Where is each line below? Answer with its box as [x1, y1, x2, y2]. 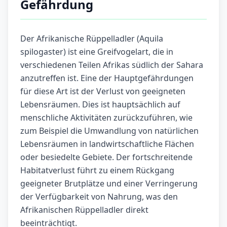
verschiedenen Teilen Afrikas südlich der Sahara [20, 59, 203, 71]
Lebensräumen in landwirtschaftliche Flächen [20, 138, 194, 150]
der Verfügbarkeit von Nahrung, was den [20, 191, 178, 203]
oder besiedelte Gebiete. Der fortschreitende [20, 152, 193, 163]
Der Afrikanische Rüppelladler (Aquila [20, 33, 163, 45]
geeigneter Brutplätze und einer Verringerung [20, 178, 198, 190]
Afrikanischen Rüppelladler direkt [20, 204, 148, 216]
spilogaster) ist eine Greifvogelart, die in [20, 46, 173, 58]
